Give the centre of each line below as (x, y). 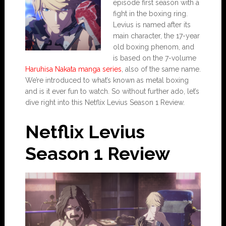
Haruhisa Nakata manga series (73, 69)
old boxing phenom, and (153, 47)
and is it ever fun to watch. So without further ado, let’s (112, 91)
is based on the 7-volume (154, 58)
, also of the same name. (161, 69)
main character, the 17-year (156, 36)
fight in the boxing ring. (150, 14)
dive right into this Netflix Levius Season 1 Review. (105, 102)
